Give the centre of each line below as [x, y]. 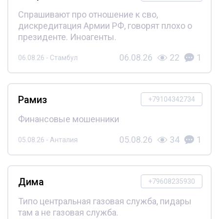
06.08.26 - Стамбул [48, 57]
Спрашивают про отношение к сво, [88, 15]
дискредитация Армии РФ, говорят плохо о [105, 26]
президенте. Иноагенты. [67, 37]
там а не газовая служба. [68, 213]
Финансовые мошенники [68, 119]
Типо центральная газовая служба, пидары [105, 201]
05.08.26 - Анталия [48, 140]
